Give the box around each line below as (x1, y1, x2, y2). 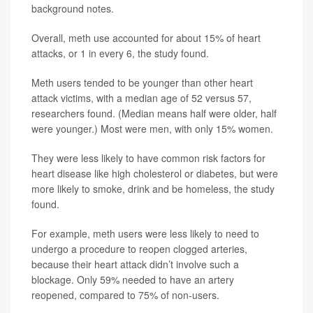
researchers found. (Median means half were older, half (31, 106, 277, 121)
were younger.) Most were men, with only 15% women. (31, 122, 273, 136)
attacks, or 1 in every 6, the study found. (31, 46, 209, 61)
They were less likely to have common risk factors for (31, 151, 265, 166)
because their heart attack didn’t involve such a (31, 257, 239, 272)
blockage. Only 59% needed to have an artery (31, 272, 234, 287)
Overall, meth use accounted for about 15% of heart (31, 31, 261, 45)
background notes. (31, 1, 114, 16)
